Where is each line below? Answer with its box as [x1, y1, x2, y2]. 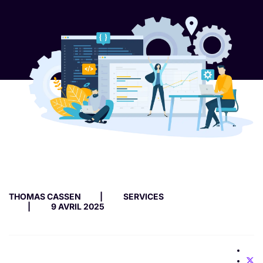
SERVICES [123, 191, 164, 201]
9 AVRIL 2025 [51, 201, 104, 211]
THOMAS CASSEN [9, 191, 81, 201]
